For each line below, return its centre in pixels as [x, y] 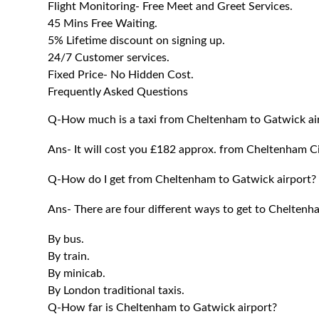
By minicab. [77, 273]
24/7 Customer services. [109, 58]
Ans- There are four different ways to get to [158, 209]
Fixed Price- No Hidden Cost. [121, 75]
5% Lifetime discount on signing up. [137, 41]
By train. [69, 256]
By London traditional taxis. [116, 291]
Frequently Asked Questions [118, 92]
